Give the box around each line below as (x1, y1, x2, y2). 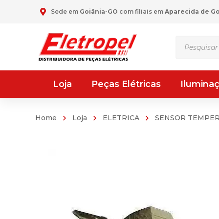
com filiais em (118, 8, 165, 15)
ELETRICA (103, 113, 139, 122)
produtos (175, 50, 212, 60)
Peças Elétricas (91, 79, 161, 89)
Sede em (51, 8, 80, 15)
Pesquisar (175, 37, 213, 46)
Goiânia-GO (80, 8, 118, 15)
